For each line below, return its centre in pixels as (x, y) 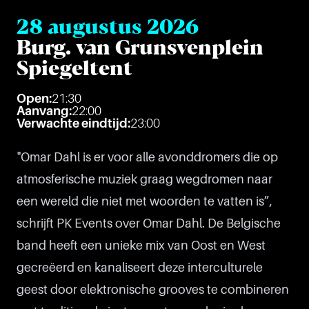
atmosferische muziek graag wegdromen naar (144, 179)
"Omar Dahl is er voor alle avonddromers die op (147, 157)
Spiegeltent (74, 68)
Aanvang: (44, 111)
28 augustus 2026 (108, 27)
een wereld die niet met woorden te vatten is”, (144, 201)
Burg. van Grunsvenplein (140, 48)
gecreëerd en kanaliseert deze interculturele (140, 268)
